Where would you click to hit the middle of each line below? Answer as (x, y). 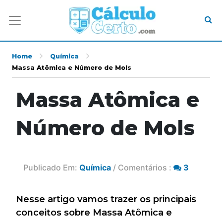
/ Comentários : (142, 167)
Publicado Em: (51, 167)
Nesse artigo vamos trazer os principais (106, 199)
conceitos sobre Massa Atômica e (94, 212)
